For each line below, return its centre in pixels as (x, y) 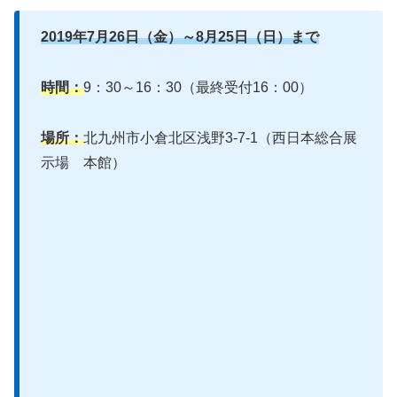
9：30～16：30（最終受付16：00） (198, 88)
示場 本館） (83, 163)
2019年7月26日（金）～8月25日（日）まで (180, 37)
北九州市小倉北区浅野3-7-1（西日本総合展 (220, 138)
